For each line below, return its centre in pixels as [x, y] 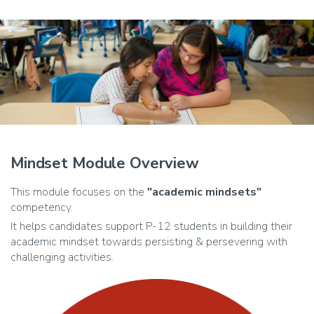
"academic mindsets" [204, 192]
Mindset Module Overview [105, 163]
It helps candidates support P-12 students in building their [151, 226]
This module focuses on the [79, 192]
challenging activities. [62, 257]
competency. [42, 207]
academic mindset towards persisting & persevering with [149, 241]
